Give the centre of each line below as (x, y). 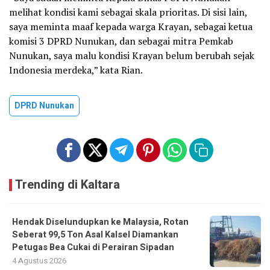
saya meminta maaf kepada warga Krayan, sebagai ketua (131, 26)
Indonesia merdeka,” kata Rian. (76, 70)
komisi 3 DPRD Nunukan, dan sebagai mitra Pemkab (121, 41)
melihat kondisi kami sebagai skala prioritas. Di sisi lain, (128, 12)
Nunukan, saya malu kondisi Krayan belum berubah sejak (132, 55)
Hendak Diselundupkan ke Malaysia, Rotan (100, 222)
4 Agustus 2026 (39, 260)
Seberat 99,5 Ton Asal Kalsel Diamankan (95, 234)
